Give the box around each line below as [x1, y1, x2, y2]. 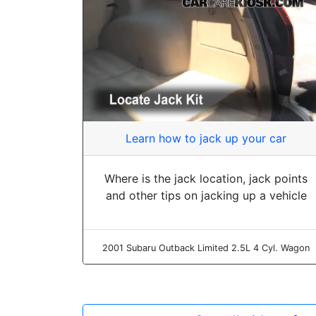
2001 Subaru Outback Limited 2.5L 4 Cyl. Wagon [102, 242, 310, 253]
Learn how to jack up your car [126, 130, 286, 145]
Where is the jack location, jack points [104, 171, 308, 186]
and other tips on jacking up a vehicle [105, 188, 307, 202]
